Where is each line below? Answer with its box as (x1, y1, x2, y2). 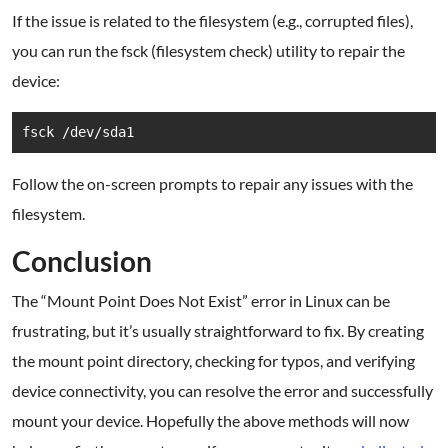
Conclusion (12, 244, 152, 278)
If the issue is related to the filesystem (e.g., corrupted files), (12, 11, 413, 30)
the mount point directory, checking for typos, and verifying (12, 351, 415, 370)
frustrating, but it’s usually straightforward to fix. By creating (12, 321, 424, 340)
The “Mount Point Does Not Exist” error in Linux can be (12, 291, 390, 310)
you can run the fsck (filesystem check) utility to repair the (12, 41, 405, 60)
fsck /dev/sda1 (22, 124, 134, 140)
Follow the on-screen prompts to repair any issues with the (12, 174, 413, 193)
